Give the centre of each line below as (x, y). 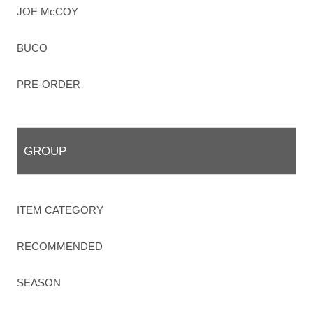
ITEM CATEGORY (60, 210)
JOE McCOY (48, 12)
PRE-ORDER (49, 85)
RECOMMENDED (60, 247)
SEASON (39, 283)
